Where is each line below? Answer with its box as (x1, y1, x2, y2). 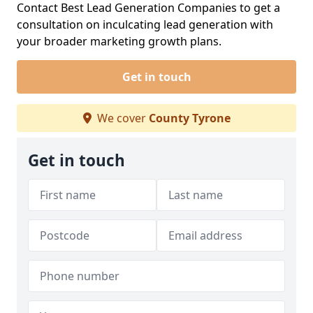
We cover (94, 110, 149, 126)
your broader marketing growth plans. (17, 34, 221, 49)
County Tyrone (148, 110, 231, 126)
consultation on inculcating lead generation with (17, 17, 273, 32)
